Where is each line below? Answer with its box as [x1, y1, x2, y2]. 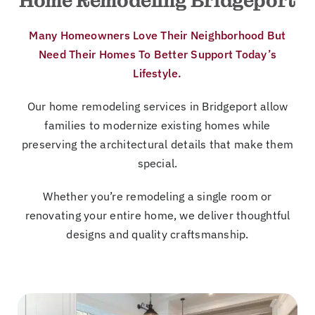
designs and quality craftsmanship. [66, 227, 249, 242]
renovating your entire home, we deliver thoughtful [25, 208, 290, 223]
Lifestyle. [133, 66, 182, 81]
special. [137, 156, 178, 171]
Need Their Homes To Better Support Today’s [38, 47, 277, 62]
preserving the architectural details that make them [21, 137, 294, 152]
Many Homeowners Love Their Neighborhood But [29, 28, 286, 43]
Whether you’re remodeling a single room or [43, 189, 272, 204]
